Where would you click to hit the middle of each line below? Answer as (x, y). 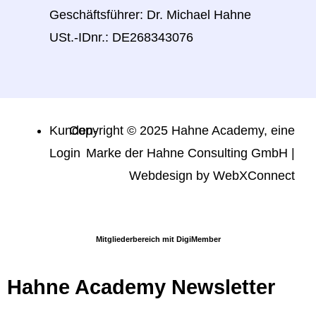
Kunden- (73, 131)
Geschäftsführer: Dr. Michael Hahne (150, 15)
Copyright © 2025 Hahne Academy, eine (182, 131)
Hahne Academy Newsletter (141, 287)
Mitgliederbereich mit (136, 239)
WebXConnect (254, 176)
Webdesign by (171, 176)
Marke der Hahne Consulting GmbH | (190, 153)
